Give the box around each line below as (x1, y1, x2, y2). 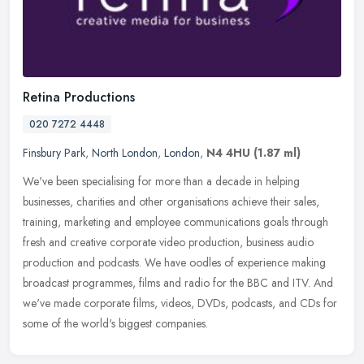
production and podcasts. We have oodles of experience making (23, 254, 326, 271)
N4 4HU (206, 145, 250, 162)
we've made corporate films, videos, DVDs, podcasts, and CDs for (23, 295, 337, 312)
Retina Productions (23, 88, 135, 107)
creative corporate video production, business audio (70, 234, 314, 251)
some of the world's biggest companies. (23, 315, 208, 332)
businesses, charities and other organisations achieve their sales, (23, 193, 319, 210)
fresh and (23, 234, 67, 251)
